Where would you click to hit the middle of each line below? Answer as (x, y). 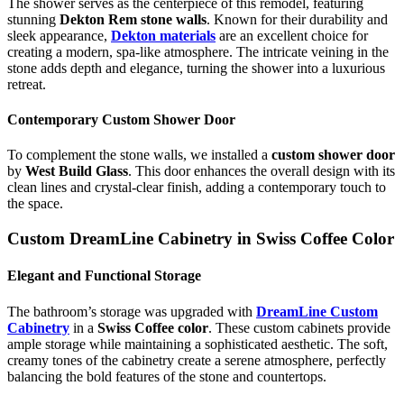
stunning (33, 19)
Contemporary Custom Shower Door (121, 119)
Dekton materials (163, 35)
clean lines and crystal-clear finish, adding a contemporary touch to (197, 188)
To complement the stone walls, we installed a (139, 155)
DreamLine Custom (317, 311)
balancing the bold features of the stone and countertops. (167, 376)
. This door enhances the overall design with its (262, 171)
